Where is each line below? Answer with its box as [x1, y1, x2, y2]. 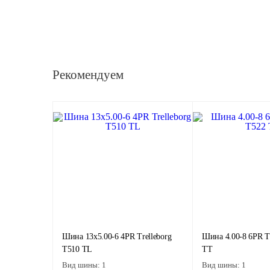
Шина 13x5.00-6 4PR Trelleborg [62, 232, 172, 241]
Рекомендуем [52, 67, 124, 82]
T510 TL [62, 245, 92, 254]
